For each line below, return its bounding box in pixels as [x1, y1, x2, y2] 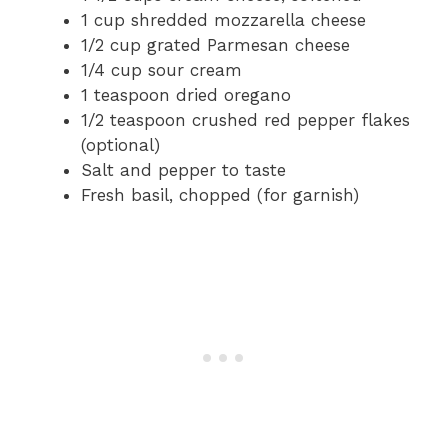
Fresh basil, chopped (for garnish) [81, 184, 359, 205]
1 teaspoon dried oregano [81, 84, 291, 105]
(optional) [81, 134, 160, 155]
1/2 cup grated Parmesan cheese [81, 34, 350, 55]
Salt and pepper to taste [81, 159, 286, 180]
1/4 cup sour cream [81, 59, 242, 80]
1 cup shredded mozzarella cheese [81, 9, 366, 30]
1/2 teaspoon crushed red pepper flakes [81, 109, 410, 130]
